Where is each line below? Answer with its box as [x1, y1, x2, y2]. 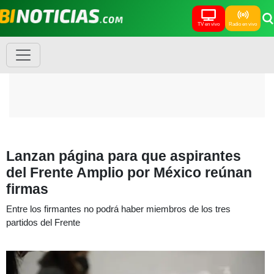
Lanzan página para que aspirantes [6, 148, 241, 164]
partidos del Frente [6, 217, 80, 228]
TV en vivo [198, 21, 220, 27]
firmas [6, 181, 48, 197]
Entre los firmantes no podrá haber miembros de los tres [6, 204, 231, 214]
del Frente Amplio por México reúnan [6, 165, 252, 180]
